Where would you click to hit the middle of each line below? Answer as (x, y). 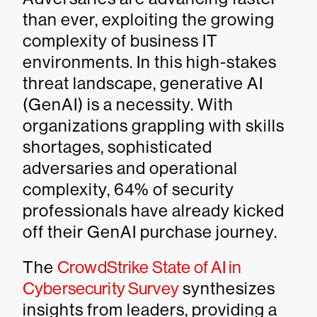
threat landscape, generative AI (143, 83)
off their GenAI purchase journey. (150, 232)
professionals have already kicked (154, 211)
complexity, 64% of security (128, 189)
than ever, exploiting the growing (149, 19)
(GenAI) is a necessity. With (128, 104)
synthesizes (227, 288)
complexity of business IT (120, 41)
